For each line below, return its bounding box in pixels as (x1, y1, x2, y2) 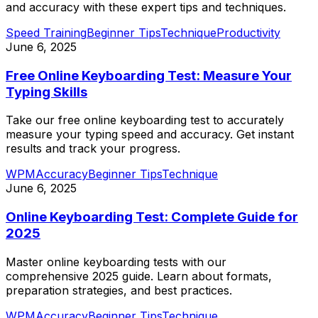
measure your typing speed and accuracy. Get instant (6, 127, 294, 142)
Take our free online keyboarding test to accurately (6, 113, 284, 128)
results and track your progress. (6, 141, 180, 156)
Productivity (216, 25, 280, 40)
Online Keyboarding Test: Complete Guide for (6, 209, 298, 226)
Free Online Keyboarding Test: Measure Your (6, 67, 292, 84)
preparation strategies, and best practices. (6, 283, 232, 297)
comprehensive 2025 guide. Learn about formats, (6, 268, 272, 283)
